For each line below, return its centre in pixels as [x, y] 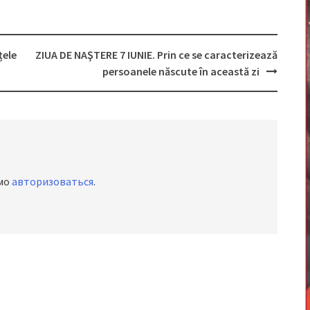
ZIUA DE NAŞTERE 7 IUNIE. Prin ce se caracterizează [156, 54]
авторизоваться [53, 181]
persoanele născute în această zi [181, 71]
